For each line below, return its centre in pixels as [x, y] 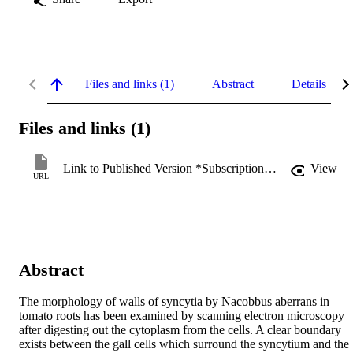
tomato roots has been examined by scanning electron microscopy [182, 316]
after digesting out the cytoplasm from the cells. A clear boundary [180, 330]
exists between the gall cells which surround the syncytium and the [184, 344]
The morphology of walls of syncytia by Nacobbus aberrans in [174, 302]
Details [309, 84]
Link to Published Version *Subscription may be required [270, 169]
